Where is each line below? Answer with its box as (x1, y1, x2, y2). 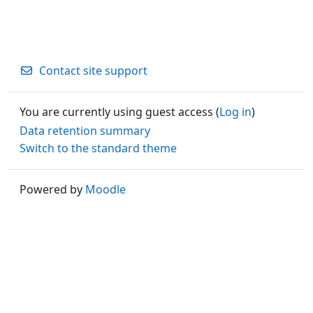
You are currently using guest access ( (20, 103, 219, 119)
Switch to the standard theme (20, 140, 177, 156)
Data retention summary (20, 122, 150, 138)
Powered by (20, 181, 85, 197)
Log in (219, 103, 252, 119)
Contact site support (39, 63, 147, 78)
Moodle (85, 181, 126, 197)
